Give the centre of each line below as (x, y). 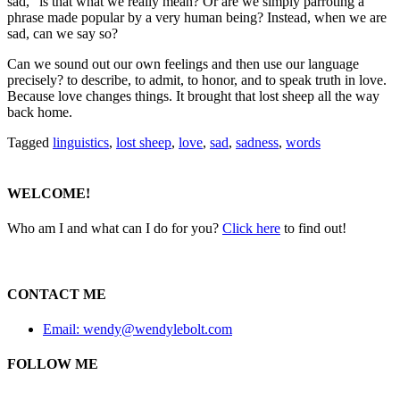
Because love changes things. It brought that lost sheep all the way (193, 96)
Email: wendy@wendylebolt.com (137, 329)
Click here (251, 229)
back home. (40, 112)
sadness (257, 142)
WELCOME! (49, 194)
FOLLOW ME (53, 364)
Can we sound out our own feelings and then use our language (183, 63)
